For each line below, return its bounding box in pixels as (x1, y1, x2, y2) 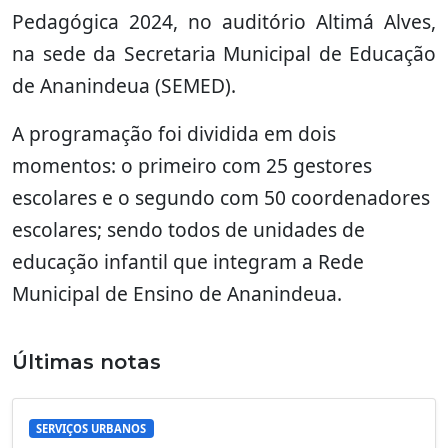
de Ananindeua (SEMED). (12, 72, 236, 99)
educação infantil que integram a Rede (12, 248, 364, 275)
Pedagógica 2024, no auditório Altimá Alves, (12, 8, 436, 35)
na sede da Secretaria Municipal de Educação (12, 40, 436, 67)
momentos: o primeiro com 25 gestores (12, 152, 372, 179)
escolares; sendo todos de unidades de (12, 216, 365, 243)
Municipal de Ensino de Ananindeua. (12, 280, 342, 307)
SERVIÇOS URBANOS (36, 421, 147, 436)
